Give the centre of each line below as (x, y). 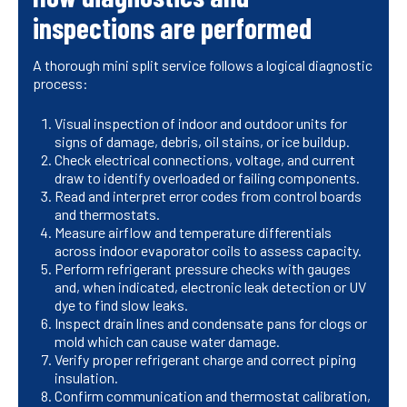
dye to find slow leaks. (121, 305)
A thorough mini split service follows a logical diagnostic (203, 65)
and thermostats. (107, 214)
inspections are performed (172, 28)
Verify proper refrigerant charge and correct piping (205, 360)
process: (60, 84)
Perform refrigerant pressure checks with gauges (203, 269)
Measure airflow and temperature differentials (193, 233)
